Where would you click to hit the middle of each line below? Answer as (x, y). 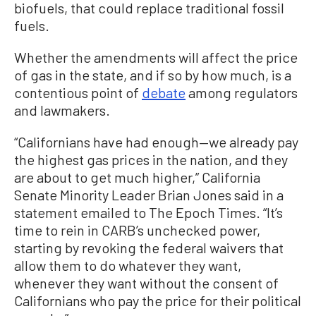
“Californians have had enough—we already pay (156, 142)
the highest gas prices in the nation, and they (151, 160)
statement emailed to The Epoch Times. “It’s (148, 213)
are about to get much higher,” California (137, 177)
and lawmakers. (62, 110)
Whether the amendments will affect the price (156, 57)
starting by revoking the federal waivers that (149, 248)
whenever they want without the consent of (146, 283)
